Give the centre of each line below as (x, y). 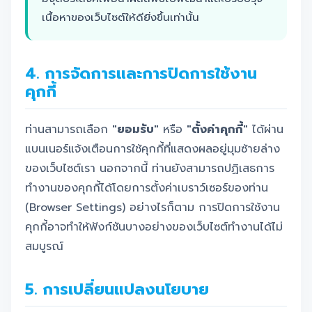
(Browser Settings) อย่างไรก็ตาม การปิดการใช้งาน (153, 208)
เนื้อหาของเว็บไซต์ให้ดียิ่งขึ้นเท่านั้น (120, 17)
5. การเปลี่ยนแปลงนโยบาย (117, 289)
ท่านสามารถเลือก (69, 130)
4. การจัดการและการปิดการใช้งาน (141, 73)
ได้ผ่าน (266, 130)
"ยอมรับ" (135, 130)
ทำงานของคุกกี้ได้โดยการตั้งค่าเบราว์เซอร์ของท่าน (147, 188)
